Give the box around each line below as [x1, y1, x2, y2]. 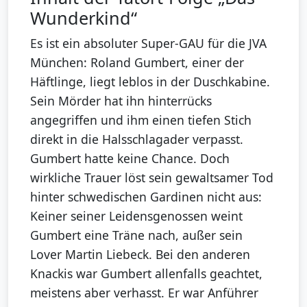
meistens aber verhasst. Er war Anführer [30, 284, 258, 302]
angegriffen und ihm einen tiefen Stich [30, 112, 251, 129]
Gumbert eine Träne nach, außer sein [30, 227, 243, 244]
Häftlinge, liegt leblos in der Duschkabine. [30, 73, 270, 90]
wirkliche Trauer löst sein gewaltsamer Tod [30, 169, 273, 186]
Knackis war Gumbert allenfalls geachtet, [30, 265, 262, 282]
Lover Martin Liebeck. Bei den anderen [30, 246, 250, 263]
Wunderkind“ [30, 6, 137, 30]
